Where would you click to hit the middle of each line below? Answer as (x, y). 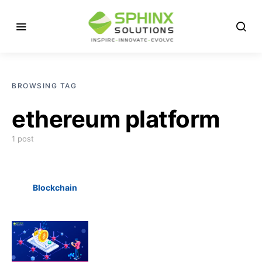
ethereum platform (116, 119)
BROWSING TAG (44, 86)
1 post (23, 139)
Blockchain (55, 187)
